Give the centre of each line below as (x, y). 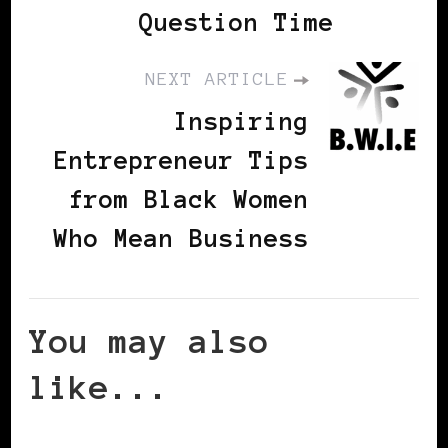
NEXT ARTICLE (217, 78)
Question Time (236, 22)
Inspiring (241, 121)
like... (99, 387)
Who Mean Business (181, 238)
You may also (149, 341)
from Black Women (189, 199)
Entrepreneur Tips (181, 160)
